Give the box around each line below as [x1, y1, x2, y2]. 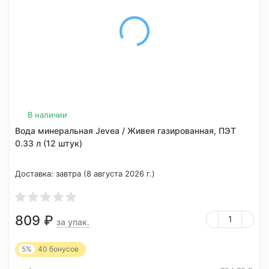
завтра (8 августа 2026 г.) [56, 169, 155, 178]
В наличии [28, 110, 67, 119]
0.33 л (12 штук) [15, 138, 82, 148]
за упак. [56, 217, 89, 227]
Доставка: [15, 169, 56, 178]
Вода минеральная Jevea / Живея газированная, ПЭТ [15, 125, 236, 136]
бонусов [47, 244, 79, 253]
